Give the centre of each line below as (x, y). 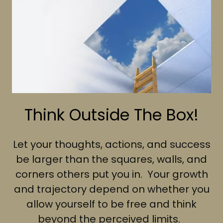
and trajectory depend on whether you (111, 189)
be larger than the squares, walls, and (111, 160)
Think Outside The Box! (111, 115)
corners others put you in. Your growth (111, 174)
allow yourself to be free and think (111, 204)
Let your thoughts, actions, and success (111, 145)
